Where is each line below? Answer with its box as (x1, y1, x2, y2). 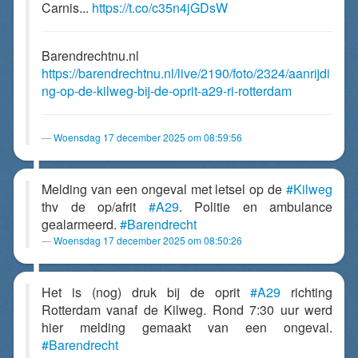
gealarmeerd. (42, 215, 120, 233)
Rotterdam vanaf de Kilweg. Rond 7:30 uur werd (42, 300, 332, 319)
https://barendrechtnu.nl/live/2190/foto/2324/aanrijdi (42, 64, 330, 82)
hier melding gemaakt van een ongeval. (42, 318, 332, 336)
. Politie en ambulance (178, 197, 332, 216)
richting (280, 283, 332, 301)
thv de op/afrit (42, 197, 149, 216)
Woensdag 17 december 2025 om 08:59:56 (54, 130, 242, 144)
